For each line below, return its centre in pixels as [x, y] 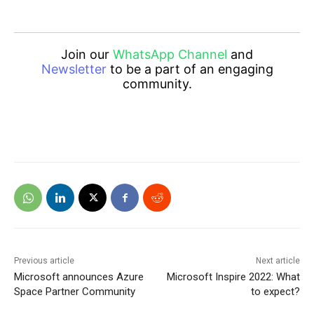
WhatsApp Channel [170, 55]
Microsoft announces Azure [79, 277]
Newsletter [74, 69]
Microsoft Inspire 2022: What [233, 277]
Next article [278, 261]
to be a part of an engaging [190, 69]
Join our [87, 55]
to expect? [275, 292]
